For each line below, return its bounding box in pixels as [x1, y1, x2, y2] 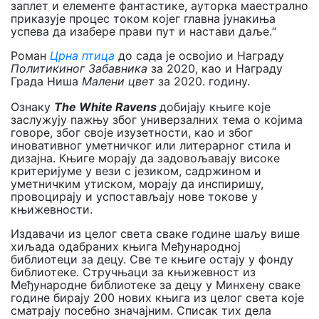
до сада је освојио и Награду [115, 48, 284, 63]
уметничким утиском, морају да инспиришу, [11, 176, 263, 191]
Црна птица [50, 48, 115, 63]
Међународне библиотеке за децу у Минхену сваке [11, 277, 300, 292]
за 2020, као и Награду [147, 61, 283, 75]
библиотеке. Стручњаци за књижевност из [11, 264, 256, 279]
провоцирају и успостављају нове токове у [11, 189, 258, 204]
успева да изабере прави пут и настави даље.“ [11, 23, 280, 38]
